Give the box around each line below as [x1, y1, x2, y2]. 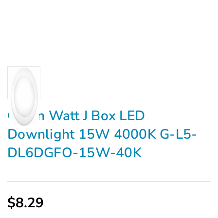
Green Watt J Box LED [7, 106, 145, 125]
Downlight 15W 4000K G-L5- [7, 125, 198, 144]
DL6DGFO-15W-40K [7, 143, 142, 162]
